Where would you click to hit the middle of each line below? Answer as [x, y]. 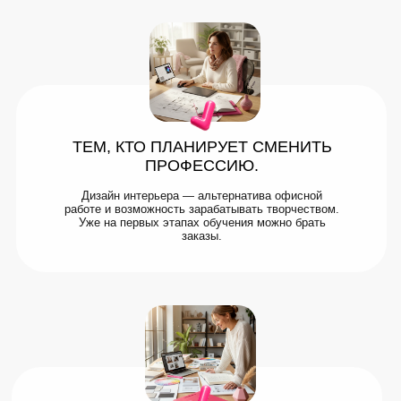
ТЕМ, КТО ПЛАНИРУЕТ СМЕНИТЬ [202, 147]
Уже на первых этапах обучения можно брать [202, 222]
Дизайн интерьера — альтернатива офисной [202, 196]
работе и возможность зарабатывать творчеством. [202, 209]
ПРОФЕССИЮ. [202, 166]
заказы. [202, 236]
